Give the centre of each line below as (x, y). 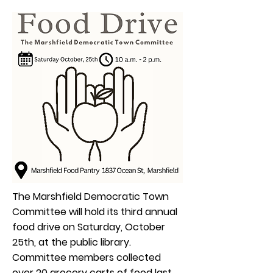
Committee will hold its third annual (95, 212)
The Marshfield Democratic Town (90, 197)
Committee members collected (87, 257)
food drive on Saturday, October (89, 227)
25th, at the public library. (72, 242)
